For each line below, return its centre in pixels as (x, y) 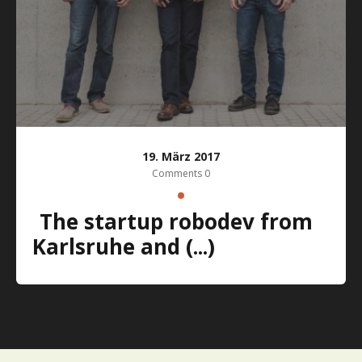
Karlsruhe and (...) (124, 246)
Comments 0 (181, 173)
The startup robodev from (46, 221)
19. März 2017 (181, 156)
